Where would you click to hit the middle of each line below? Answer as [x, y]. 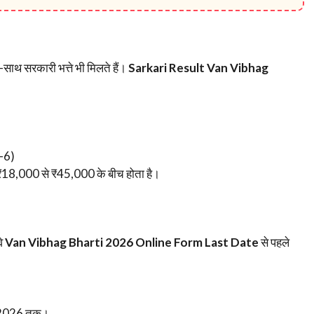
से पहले [274, 242]
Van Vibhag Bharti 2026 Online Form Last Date [132, 242]
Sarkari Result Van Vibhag [198, 68]
